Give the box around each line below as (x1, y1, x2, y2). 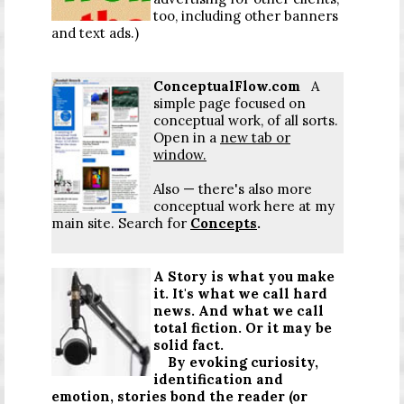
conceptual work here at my (153, 197, 335, 215)
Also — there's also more (153, 179, 312, 197)
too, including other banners (153, 6, 338, 24)
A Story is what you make (153, 267, 335, 285)
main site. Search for (51, 214, 190, 232)
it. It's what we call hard (153, 284, 327, 302)
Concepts (190, 214, 257, 232)
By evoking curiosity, (153, 353, 318, 371)
